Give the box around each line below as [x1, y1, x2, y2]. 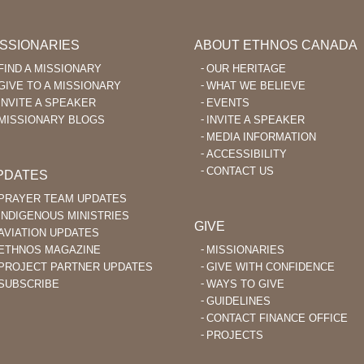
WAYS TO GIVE [206, 278, 284, 291]
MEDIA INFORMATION [206, 131, 316, 144]
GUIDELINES [206, 295, 271, 308]
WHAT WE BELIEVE [206, 80, 305, 93]
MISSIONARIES [206, 244, 284, 257]
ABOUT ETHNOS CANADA [194, 38, 357, 53]
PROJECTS [206, 329, 263, 342]
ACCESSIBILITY [206, 148, 287, 161]
